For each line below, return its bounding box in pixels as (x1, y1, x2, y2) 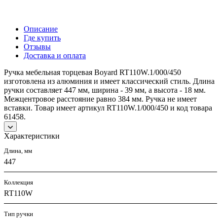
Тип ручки (4, 210, 33, 218)
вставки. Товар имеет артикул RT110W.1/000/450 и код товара (4, 104, 212, 112)
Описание (24, 25, 58, 34)
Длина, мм (4, 147, 32, 155)
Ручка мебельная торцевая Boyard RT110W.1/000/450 (4, 68, 181, 77)
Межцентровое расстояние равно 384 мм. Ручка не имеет (4, 95, 197, 104)
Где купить (24, 34, 61, 42)
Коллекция (4, 179, 33, 186)
